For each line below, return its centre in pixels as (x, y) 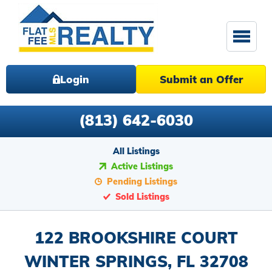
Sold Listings (142, 197)
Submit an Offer (201, 79)
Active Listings (142, 166)
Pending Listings (142, 182)
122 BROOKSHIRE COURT (136, 238)
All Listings (136, 151)
